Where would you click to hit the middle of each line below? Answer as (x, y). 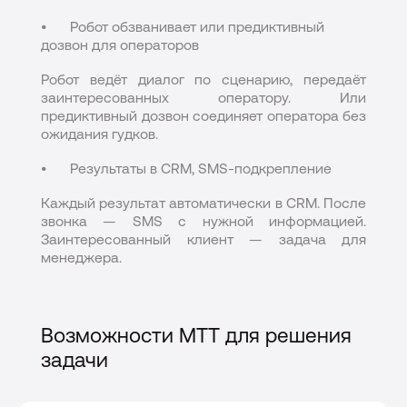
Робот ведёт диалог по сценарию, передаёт (203, 79)
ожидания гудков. (99, 134)
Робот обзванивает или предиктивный (197, 27)
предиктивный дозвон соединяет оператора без (203, 116)
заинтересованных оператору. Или (203, 98)
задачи (74, 360)
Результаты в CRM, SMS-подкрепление (200, 169)
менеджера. (81, 258)
